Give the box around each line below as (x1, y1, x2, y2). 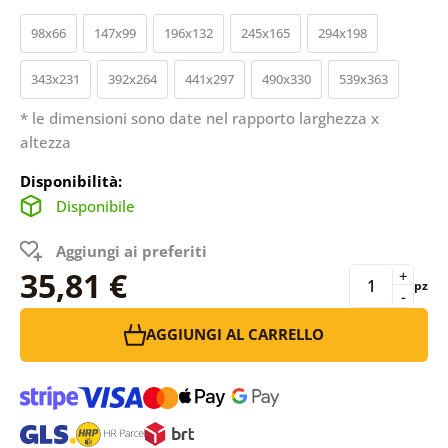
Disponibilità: (19, 170, 122, 191)
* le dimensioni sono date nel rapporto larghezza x (19, 107, 379, 128)
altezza (19, 131, 71, 152)
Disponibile (55, 195, 135, 216)
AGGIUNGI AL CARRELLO (146, 324, 324, 345)
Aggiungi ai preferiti (55, 240, 207, 261)
